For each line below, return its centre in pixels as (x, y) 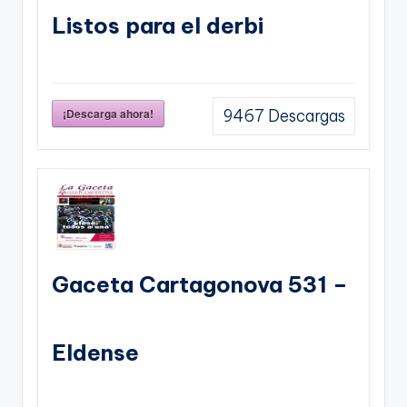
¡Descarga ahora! (108, 113)
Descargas (305, 116)
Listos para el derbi (158, 25)
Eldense (95, 352)
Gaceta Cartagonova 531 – (200, 284)
